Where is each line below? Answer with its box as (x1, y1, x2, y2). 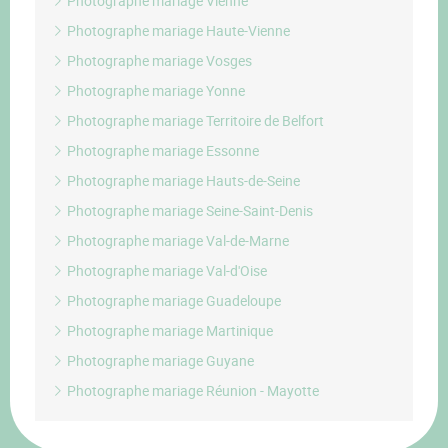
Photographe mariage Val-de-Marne (64, 231, 289, 250)
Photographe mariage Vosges (64, 51, 252, 70)
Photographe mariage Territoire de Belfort (64, 111, 324, 130)
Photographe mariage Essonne (64, 141, 259, 160)
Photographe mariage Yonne (64, 81, 245, 100)
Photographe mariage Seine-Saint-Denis (64, 201, 313, 220)
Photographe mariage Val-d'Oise (64, 261, 267, 280)
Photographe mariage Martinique (64, 321, 273, 340)
